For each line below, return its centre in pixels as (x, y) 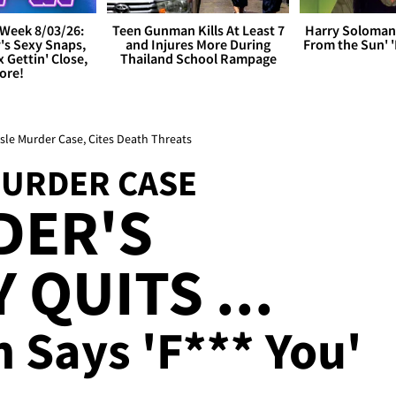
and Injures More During (198, 45)
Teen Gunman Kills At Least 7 (198, 30)
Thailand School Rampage (198, 59)
